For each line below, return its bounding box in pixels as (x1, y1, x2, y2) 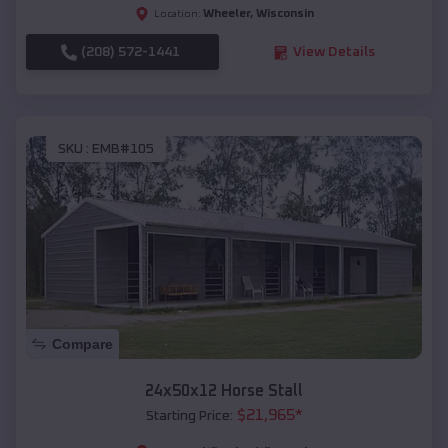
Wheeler (202, 8, 250, 21)
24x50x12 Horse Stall (145, 382, 303, 399)
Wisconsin (255, 8, 314, 21)
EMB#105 (92, 141, 154, 156)
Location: (153, 9, 201, 20)
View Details (292, 45, 375, 60)
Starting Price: (145, 408, 233, 423)
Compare (52, 335, 113, 352)
